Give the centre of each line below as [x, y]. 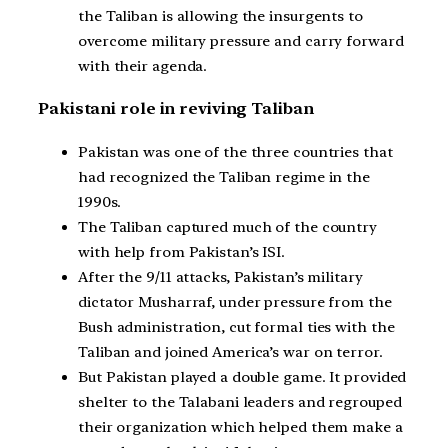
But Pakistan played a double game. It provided [242, 376]
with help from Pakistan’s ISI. [181, 251]
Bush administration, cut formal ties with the [236, 326]
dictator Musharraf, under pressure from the [235, 301]
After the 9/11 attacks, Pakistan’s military [220, 276]
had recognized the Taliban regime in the [224, 176]
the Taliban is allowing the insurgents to [220, 15]
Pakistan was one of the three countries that [235, 151]
